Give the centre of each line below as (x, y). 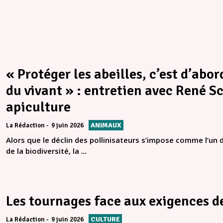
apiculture (38, 107)
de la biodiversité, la (44, 151)
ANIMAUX (106, 125)
